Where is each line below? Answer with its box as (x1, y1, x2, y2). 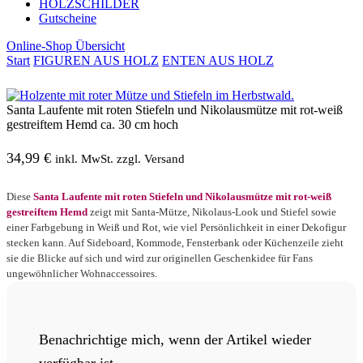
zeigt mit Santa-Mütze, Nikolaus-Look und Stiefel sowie (88, 206, 336, 219)
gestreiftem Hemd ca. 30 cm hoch (6, 117, 178, 132)
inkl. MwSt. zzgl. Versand (55, 152, 185, 166)
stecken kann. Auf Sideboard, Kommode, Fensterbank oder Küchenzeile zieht (6, 237, 344, 250)
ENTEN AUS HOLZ (162, 53, 274, 68)
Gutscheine (39, 11, 96, 26)
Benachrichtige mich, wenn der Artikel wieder (39, 331, 311, 348)
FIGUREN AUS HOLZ (33, 53, 159, 68)
